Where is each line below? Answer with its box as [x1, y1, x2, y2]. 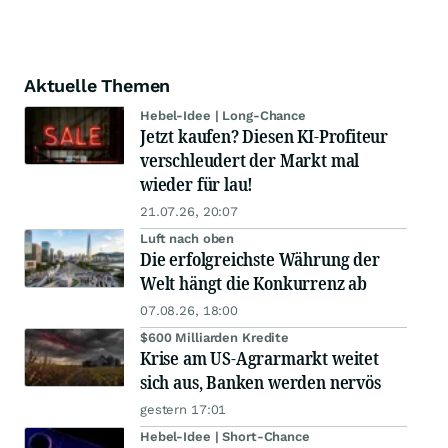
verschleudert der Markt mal [140, 148, 360, 173]
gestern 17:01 [140, 402, 227, 418]
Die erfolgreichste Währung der [140, 247, 380, 272]
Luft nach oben [140, 231, 235, 247]
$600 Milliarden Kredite [140, 330, 290, 346]
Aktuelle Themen [24, 75, 171, 97]
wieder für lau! [140, 172, 254, 197]
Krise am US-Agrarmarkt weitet [140, 346, 379, 371]
